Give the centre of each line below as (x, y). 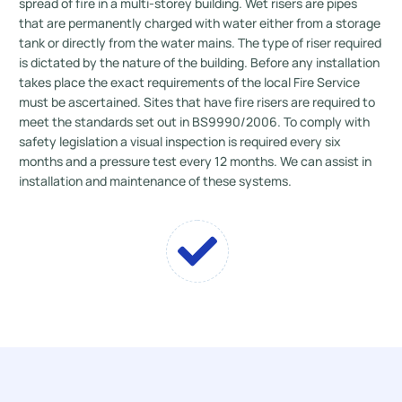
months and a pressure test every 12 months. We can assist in (196, 161)
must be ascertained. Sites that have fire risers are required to (197, 102)
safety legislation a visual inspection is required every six (180, 141)
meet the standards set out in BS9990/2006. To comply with (195, 122)
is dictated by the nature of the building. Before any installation (200, 62)
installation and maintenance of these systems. (156, 181)
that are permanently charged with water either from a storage (200, 23)
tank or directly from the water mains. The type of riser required (201, 43)
